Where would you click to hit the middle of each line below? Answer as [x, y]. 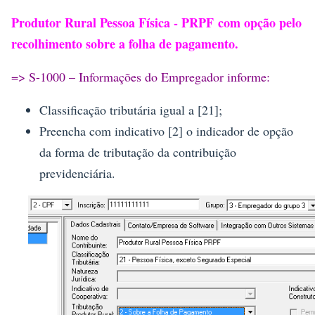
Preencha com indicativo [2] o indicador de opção [166, 130]
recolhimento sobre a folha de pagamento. [125, 43]
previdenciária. [77, 173]
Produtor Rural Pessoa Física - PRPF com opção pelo [156, 22]
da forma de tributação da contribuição [138, 152]
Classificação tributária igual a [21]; [131, 109]
